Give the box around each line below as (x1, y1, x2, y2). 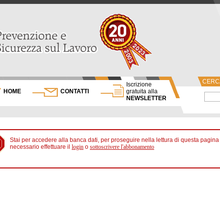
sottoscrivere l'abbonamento (90, 143, 154, 150)
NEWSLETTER (126, 95, 166, 102)
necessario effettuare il (10, 143, 72, 150)
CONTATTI (60, 88, 89, 95)
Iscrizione (126, 81, 152, 88)
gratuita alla (126, 88, 158, 95)
